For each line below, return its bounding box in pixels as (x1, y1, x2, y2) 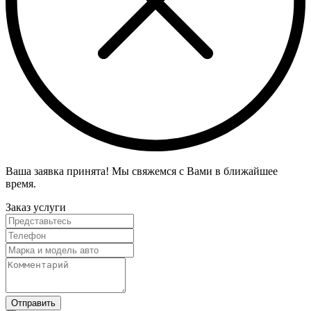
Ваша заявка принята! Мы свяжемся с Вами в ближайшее (6, 165, 278, 177)
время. (6, 177, 36, 190)
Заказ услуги (6, 201, 66, 213)
